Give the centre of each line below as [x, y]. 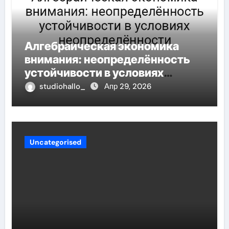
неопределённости [77, 86]
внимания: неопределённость [107, 59]
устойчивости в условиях [94, 73]
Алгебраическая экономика [101, 46]
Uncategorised [55, 142]
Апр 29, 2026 [128, 86]
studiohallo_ [63, 86]
